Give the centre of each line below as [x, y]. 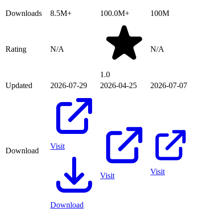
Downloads [24, 13]
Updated [19, 86]
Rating [16, 49]
